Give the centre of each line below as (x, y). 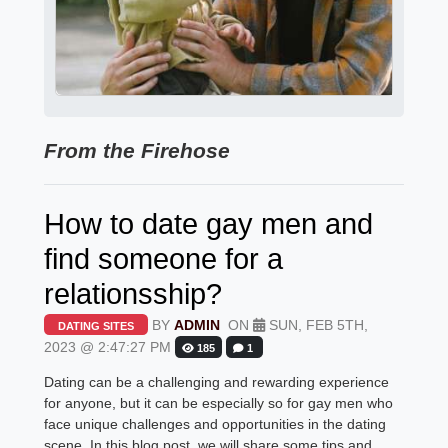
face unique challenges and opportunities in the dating (215, 424)
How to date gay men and (209, 223)
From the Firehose (137, 150)
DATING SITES (96, 326)
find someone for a (164, 258)
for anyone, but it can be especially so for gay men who (219, 403)
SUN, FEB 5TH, (317, 325)
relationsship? (133, 293)
